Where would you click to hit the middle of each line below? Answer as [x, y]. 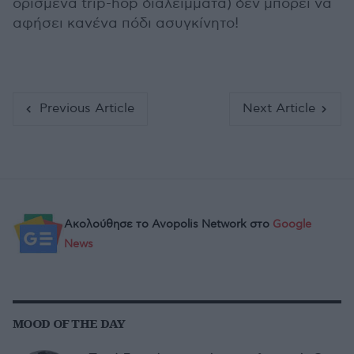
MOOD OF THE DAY [69, 323]
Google [292, 224]
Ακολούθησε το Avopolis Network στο [168, 224]
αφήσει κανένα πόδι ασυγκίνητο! [126, 23]
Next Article [279, 108]
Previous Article [87, 108]
